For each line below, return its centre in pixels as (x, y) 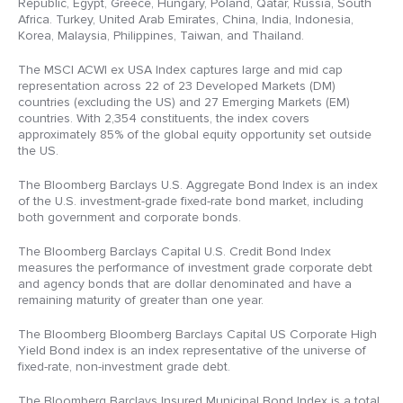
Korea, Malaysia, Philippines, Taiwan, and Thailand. (161, 36)
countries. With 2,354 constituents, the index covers (164, 119)
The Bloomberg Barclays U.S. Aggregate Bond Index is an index (198, 185)
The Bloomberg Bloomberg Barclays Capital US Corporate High (197, 335)
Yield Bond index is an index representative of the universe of (192, 351)
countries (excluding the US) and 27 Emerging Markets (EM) (184, 103)
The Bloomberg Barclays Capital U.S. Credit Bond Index (175, 252)
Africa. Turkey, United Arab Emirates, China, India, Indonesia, (186, 20)
